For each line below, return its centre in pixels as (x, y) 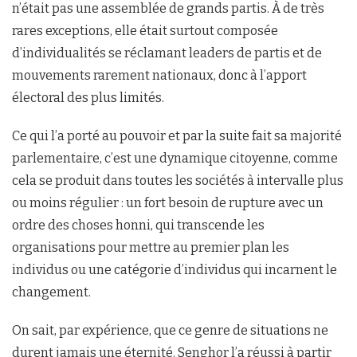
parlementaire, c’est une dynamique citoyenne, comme (175, 159)
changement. (51, 292)
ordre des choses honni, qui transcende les (138, 226)
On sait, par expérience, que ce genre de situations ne (170, 331)
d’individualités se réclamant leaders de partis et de (167, 53)
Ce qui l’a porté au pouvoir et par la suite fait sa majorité (177, 136)
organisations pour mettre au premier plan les (151, 248)
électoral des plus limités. (88, 98)
